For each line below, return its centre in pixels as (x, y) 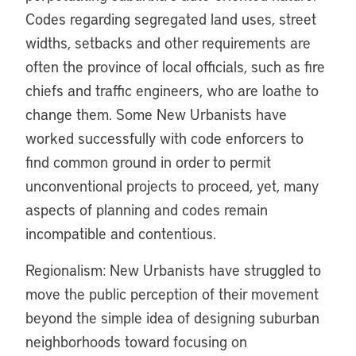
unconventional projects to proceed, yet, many (172, 186)
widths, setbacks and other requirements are (168, 43)
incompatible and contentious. (121, 233)
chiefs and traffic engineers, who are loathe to (172, 90)
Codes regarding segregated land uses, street (171, 19)
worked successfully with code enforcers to (164, 138)
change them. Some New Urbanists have (156, 114)
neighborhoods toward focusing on (136, 341)
